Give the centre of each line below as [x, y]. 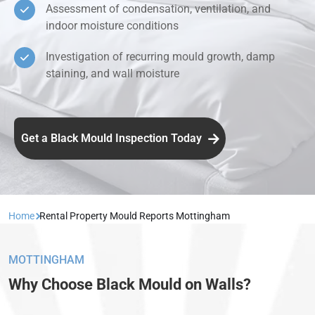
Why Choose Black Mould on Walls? [130, 285]
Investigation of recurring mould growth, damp [160, 57]
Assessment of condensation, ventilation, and [158, 9]
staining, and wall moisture [112, 74]
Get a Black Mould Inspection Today [113, 139]
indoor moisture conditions [112, 26]
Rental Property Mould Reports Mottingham [135, 216]
